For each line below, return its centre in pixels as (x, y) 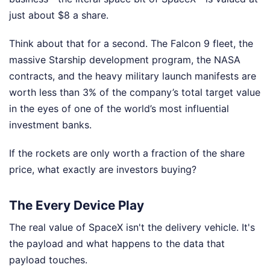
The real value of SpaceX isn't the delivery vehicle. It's (132, 227)
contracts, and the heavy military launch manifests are (133, 76)
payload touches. (48, 260)
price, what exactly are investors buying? (103, 170)
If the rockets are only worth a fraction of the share (127, 153)
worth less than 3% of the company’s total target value (135, 93)
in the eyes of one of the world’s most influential (119, 109)
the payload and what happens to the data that (117, 243)
